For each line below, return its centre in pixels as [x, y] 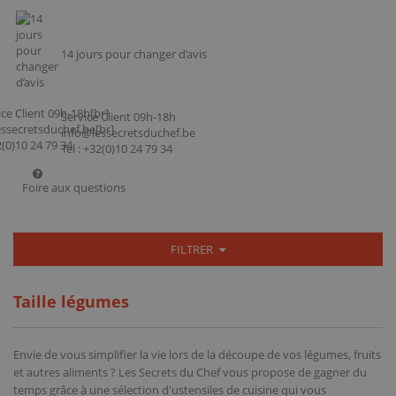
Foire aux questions [74, 187]
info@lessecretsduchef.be [128, 132]
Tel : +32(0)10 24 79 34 [117, 148]
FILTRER [194, 249]
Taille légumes [71, 301]
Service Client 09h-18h [118, 116]
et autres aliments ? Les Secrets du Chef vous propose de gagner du [190, 372]
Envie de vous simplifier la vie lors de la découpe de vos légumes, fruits [197, 354]
